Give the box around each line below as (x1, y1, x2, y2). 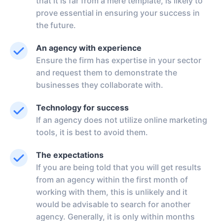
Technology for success (36, 102, 129, 112)
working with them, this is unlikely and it (36, 186, 187, 197)
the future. (36, 20, 76, 30)
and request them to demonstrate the (36, 67, 177, 77)
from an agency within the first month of (36, 174, 188, 184)
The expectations (36, 149, 104, 160)
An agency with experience (36, 42, 142, 53)
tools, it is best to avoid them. (36, 127, 148, 137)
